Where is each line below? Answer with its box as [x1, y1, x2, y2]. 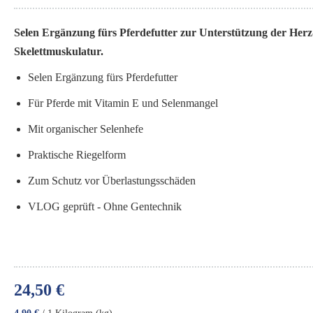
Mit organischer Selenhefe [27, 123, 143, 136]
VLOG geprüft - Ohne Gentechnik [27, 201, 182, 213]
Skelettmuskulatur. [13, 45, 106, 58]
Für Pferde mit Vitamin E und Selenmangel [27, 97, 218, 110]
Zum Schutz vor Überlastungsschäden [27, 175, 196, 187]
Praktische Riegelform [27, 149, 126, 161]
